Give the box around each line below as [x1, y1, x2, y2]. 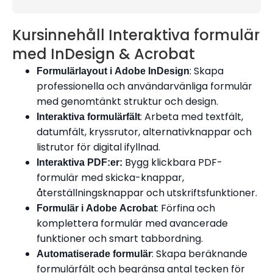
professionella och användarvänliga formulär [37, 79, 252, 94]
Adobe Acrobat [86, 203, 157, 214]
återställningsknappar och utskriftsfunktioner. [37, 186, 257, 200]
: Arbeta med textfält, [140, 110, 243, 124]
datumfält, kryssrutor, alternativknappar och [37, 125, 252, 140]
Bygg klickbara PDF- [122, 155, 222, 170]
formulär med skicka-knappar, [37, 171, 184, 185]
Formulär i [37, 203, 86, 214]
